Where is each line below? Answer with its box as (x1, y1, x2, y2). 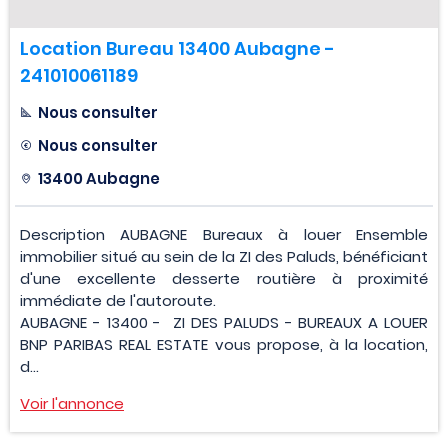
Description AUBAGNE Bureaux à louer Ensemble (20, 224, 428, 246)
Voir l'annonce (20, 393, 124, 415)
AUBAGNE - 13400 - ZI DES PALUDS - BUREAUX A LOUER (20, 312, 428, 334)
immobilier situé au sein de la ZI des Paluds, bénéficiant (20, 246, 428, 268)
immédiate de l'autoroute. (20, 290, 216, 312)
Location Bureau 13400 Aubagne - (20, 36, 335, 62)
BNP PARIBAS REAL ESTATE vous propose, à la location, (20, 334, 428, 356)
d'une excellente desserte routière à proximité (20, 268, 428, 290)
